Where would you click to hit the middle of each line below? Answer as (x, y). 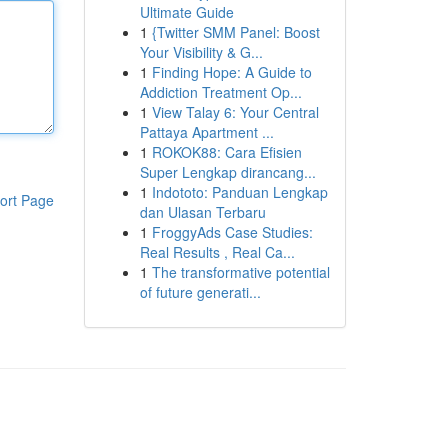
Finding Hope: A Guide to (231, 72)
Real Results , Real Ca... (217, 252)
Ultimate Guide (186, 12)
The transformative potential (240, 272)
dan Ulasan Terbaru (202, 212)
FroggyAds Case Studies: (232, 232)
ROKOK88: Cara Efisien (226, 152)
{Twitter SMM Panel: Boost (235, 32)
